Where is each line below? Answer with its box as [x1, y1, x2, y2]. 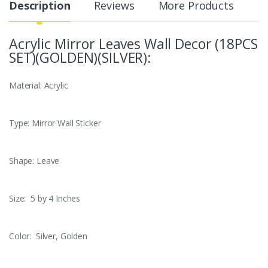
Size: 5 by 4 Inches [9, 193, 81, 205]
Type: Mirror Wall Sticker [9, 117, 101, 129]
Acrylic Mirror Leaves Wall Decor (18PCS [9, 34, 258, 54]
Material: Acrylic [9, 80, 68, 92]
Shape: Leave [9, 155, 60, 167]
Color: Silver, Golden [9, 230, 87, 242]
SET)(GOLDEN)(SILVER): [9, 48, 152, 68]
